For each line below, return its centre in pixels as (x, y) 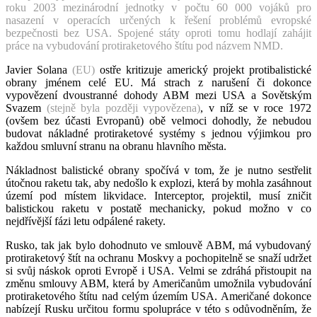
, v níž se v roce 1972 (256, 108)
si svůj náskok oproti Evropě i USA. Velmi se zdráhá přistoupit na (158, 270)
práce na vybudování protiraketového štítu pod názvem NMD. (144, 45)
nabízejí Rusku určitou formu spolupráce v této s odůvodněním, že (158, 309)
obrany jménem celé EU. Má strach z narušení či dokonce (158, 82)
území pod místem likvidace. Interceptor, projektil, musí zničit (158, 195)
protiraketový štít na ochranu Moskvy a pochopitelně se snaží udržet (158, 258)
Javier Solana (39, 69)
